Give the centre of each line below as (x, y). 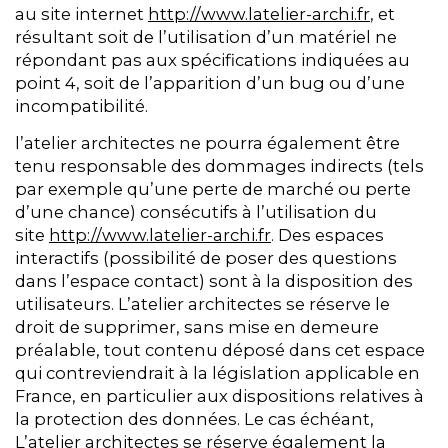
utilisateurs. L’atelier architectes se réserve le (202, 303)
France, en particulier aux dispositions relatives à (219, 395)
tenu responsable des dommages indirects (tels (219, 165)
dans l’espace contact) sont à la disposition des (214, 280)
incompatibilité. (81, 106)
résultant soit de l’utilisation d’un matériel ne (206, 37)
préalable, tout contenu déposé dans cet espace (220, 349)
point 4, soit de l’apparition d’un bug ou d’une (210, 83)
